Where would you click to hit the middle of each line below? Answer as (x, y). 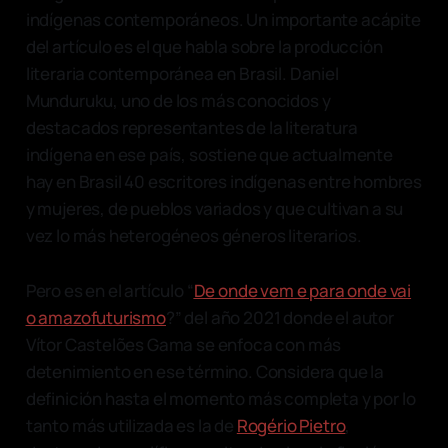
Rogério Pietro (291, 425)
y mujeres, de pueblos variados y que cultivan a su (214, 208)
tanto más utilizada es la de (131, 425)
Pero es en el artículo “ (109, 290)
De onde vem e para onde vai (302, 290)
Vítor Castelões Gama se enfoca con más (183, 344)
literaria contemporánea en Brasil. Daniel (182, 73)
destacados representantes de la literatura (191, 127)
